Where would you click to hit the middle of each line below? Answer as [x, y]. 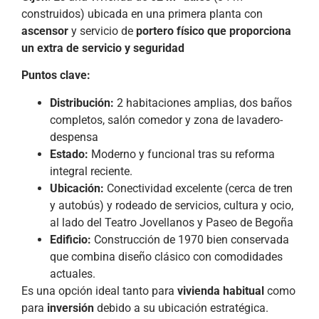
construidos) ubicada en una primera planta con [142, 14]
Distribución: [82, 103]
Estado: [69, 154]
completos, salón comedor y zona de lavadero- [166, 120]
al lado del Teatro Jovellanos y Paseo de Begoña [172, 222]
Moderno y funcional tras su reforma [182, 154]
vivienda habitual [221, 291]
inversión [70, 308]
